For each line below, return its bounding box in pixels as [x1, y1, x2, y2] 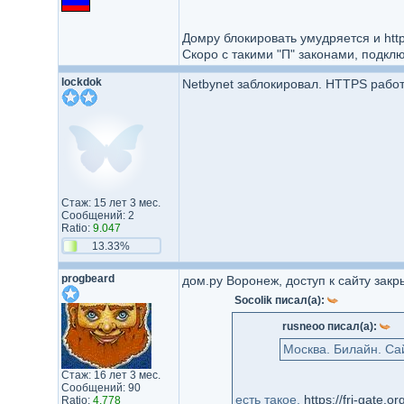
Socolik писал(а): [234, 294, 327, 307]
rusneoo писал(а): [281, 320, 380, 333]
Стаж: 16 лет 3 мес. [60, 369, 161, 381]
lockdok [60, 76, 102, 88]
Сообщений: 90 [60, 381, 141, 394]
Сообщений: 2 [60, 209, 134, 222]
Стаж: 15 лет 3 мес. [60, 197, 161, 209]
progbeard [60, 272, 115, 285]
